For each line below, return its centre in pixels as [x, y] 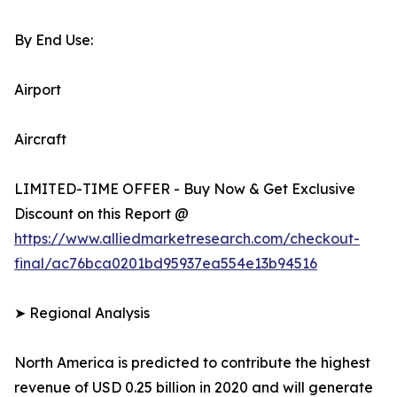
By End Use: [54, 40]
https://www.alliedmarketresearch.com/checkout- [187, 239]
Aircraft [40, 140]
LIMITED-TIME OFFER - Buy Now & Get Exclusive [185, 189]
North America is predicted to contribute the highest [192, 363]
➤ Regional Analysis [82, 313]
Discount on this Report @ [101, 214]
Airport [38, 90]
